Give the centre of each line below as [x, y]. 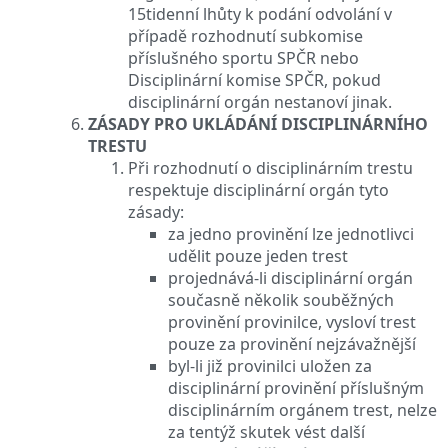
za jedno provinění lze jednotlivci [291, 233]
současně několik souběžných [281, 299]
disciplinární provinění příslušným [296, 387]
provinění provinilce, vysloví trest [292, 321]
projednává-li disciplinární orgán [290, 277]
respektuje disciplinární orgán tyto [258, 189]
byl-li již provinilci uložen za [270, 365]
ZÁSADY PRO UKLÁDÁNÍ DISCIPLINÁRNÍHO [258, 123]
